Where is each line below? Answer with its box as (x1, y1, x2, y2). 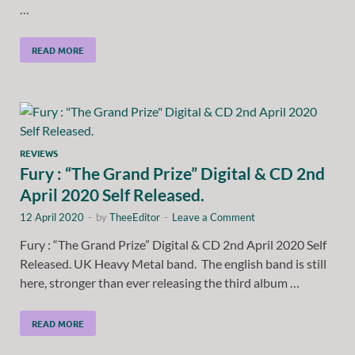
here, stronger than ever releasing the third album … (20, 274, 300, 290)
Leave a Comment (172, 210, 255, 223)
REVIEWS (20, 146, 58, 159)
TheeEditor (109, 210, 160, 223)
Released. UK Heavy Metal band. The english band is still (20, 255, 326, 271)
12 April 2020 (20, 210, 84, 223)
